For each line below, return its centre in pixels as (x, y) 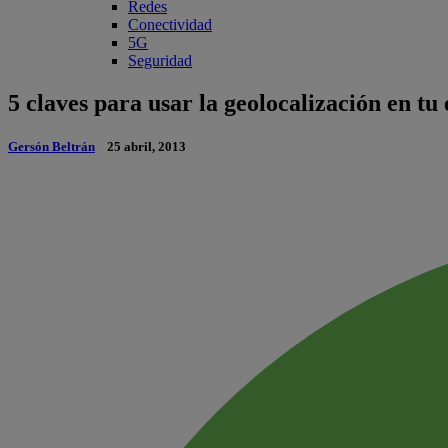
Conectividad (170, 25)
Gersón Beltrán (51, 147)
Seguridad (160, 61)
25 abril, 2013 (146, 147)
